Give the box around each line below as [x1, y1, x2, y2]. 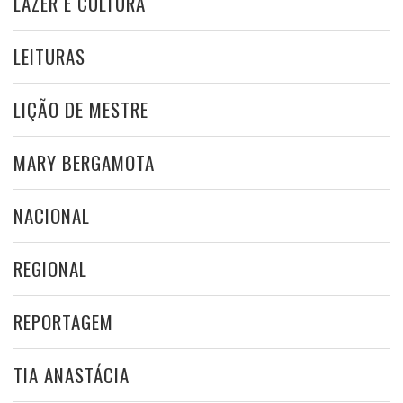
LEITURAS [13, 41, 85, 70]
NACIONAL [13, 201, 90, 229]
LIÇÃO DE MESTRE [13, 94, 148, 123]
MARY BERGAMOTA [13, 148, 155, 176]
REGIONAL [13, 254, 87, 282]
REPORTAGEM [13, 307, 113, 336]
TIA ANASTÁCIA [13, 360, 130, 389]
